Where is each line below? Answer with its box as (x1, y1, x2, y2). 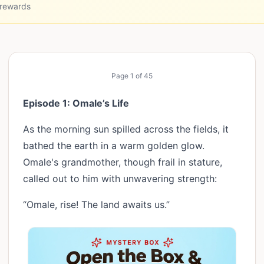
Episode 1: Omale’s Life (23, 97, 131, 109)
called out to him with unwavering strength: (23, 173, 223, 184)
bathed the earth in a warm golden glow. (23, 140, 204, 151)
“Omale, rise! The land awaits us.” (23, 199, 176, 210)
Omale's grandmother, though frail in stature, (23, 156, 222, 168)
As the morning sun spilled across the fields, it (23, 123, 229, 135)
